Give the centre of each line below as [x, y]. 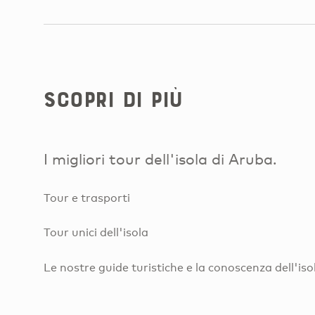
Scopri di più [113, 99]
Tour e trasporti [87, 198]
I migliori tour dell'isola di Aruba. [160, 159]
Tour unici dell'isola [96, 233]
